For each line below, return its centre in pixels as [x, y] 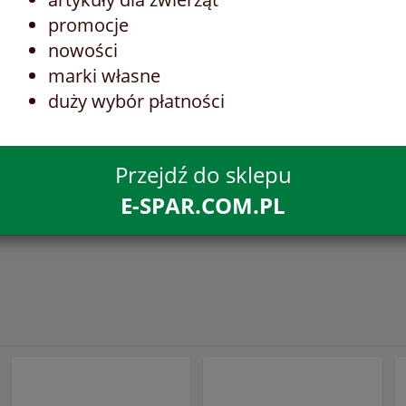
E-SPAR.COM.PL [203, 205]
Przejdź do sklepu [203, 174]
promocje [88, 24]
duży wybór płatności [136, 101]
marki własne [104, 75]
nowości [83, 50]
